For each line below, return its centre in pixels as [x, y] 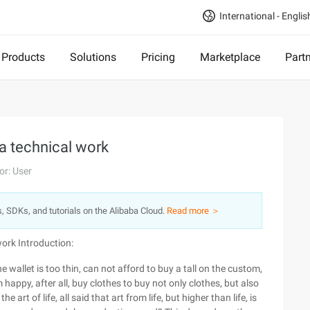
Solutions [93, 57]
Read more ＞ [193, 211]
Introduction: [46, 243]
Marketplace [230, 57]
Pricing [158, 57]
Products [23, 57]
